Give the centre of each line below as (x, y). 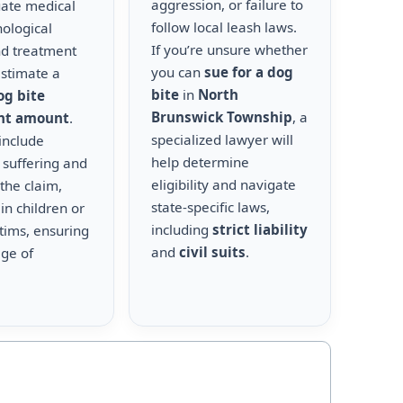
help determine (201, 162)
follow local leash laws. (224, 27)
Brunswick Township (222, 117)
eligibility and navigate (224, 184)
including (182, 229)
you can (178, 72)
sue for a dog (249, 72)
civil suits (213, 252)
